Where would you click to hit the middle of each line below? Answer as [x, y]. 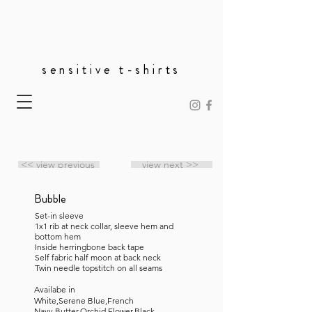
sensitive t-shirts [111, 70]
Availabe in [56, 289]
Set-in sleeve [59, 216]
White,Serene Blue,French [84, 301]
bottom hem [58, 236]
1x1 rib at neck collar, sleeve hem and [104, 226]
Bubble [50, 198]
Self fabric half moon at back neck [98, 257]
